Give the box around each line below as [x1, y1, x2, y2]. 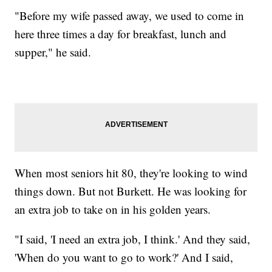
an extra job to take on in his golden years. [15, 201, 211, 217]
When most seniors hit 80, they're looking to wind [15, 165, 248, 180]
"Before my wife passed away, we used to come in [15, 7, 245, 23]
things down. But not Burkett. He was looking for [15, 183, 247, 199]
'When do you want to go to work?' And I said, [15, 249, 234, 265]
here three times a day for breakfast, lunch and [15, 25, 227, 41]
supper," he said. [15, 44, 92, 59]
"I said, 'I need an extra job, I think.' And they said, [15, 231, 251, 246]
